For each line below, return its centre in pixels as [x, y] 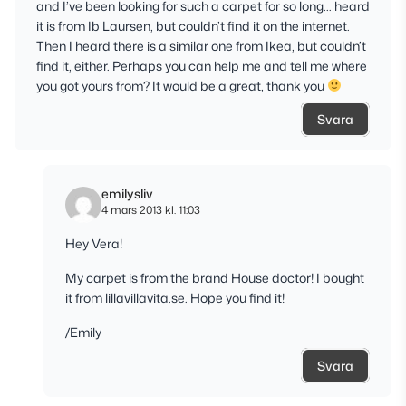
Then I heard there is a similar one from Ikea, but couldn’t [201, 46]
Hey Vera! [94, 244]
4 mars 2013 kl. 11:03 [151, 210]
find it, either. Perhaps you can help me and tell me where [202, 66]
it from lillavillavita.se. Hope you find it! [175, 298]
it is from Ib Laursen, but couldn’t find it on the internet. [193, 26]
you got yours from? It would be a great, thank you [182, 86]
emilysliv [127, 194]
